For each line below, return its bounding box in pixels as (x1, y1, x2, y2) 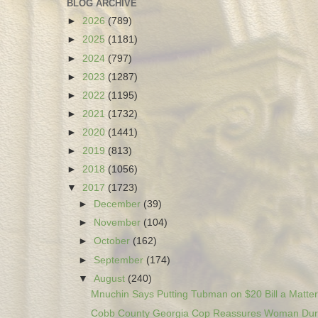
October (94, 236, 133, 247)
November (94, 217, 144, 229)
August (94, 273, 128, 284)
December (94, 199, 144, 210)
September (94, 254, 147, 265)
